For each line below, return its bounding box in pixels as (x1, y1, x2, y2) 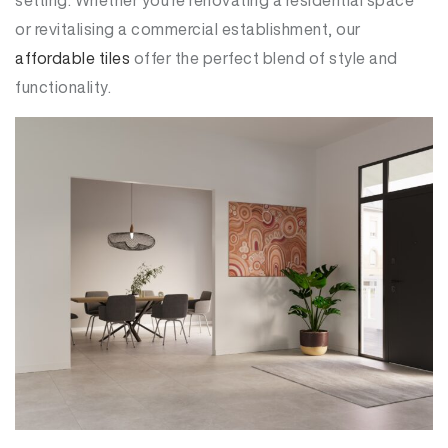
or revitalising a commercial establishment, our (15, 16, 361, 41)
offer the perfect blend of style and (130, 45, 398, 70)
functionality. (15, 74, 111, 99)
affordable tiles (15, 45, 130, 70)
